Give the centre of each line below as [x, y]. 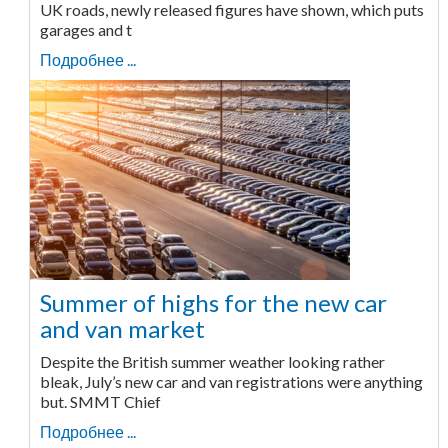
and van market [122, 328]
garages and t [85, 29]
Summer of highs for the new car [213, 302]
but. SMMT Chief [100, 401]
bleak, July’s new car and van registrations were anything [231, 381]
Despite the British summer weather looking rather [212, 361]
